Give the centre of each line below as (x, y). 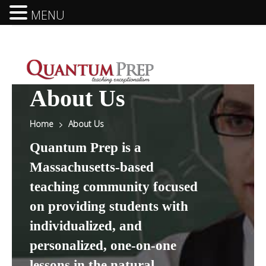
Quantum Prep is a (86, 147)
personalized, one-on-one (103, 245)
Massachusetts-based (92, 167)
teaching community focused (114, 186)
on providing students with (109, 206)
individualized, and (86, 226)
